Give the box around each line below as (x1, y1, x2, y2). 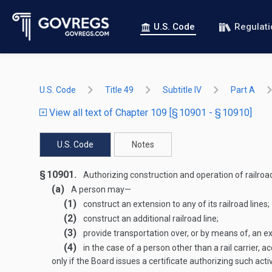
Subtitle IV (163, 85, 202, 95)
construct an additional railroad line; (81, 214, 219, 223)
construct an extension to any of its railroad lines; (81, 199, 270, 209)
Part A (231, 85, 255, 95)
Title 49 (105, 85, 134, 95)
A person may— (69, 185, 131, 194)
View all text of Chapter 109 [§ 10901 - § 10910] (47, 107, 252, 118)
